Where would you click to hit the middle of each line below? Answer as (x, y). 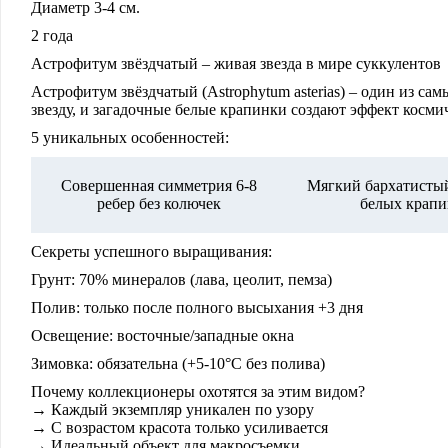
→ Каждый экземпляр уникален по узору (172, 409)
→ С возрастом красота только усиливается (179, 427)
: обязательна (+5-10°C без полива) (207, 363)
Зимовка (60, 363)
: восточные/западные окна (201, 335)
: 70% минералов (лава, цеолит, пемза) (201, 279)
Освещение (70, 335)
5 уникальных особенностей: (130, 137)
